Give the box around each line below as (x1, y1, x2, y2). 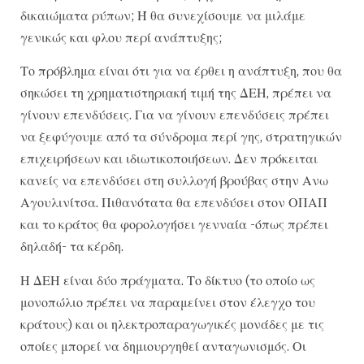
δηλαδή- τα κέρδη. (20, 238, 123, 255)
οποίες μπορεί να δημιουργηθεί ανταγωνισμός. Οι (20, 337, 306, 354)
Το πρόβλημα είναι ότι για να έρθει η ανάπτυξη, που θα (20, 63, 342, 80)
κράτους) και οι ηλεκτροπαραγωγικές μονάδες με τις (20, 315, 324, 332)
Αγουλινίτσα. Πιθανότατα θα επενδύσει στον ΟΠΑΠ (20, 194, 327, 211)
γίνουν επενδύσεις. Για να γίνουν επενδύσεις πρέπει (20, 106, 329, 123)
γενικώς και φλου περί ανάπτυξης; (20, 28, 222, 45)
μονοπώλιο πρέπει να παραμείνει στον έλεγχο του (20, 293, 315, 310)
